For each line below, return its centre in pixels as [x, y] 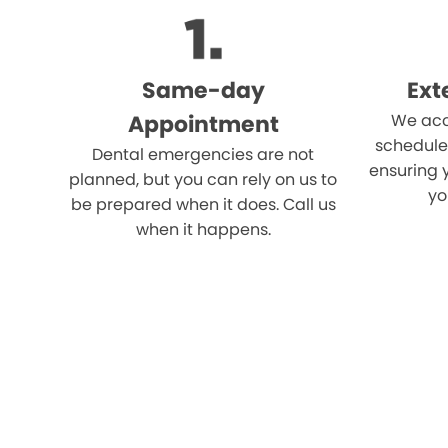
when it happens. [203, 229]
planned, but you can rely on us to [203, 179]
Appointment [203, 124]
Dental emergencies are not [203, 154]
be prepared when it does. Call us [203, 204]
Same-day [203, 90]
